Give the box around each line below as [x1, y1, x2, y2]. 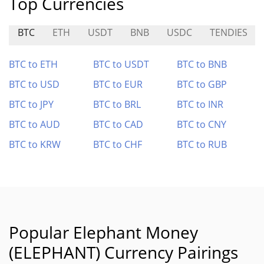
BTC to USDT [93, 58, 149, 71]
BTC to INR [177, 98, 224, 111]
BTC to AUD [9, 118, 60, 131]
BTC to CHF [93, 138, 142, 151]
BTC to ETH [9, 58, 58, 71]
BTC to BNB [177, 58, 227, 71]
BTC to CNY [177, 118, 227, 131]
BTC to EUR [93, 78, 143, 91]
